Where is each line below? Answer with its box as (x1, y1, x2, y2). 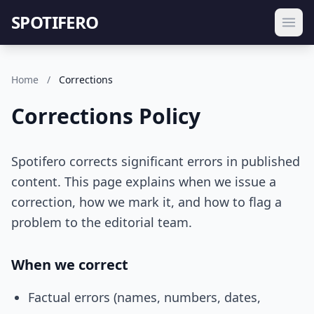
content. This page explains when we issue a (11, 173, 276, 190)
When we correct (11, 255, 128, 274)
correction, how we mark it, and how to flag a (11, 193, 282, 210)
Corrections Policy (11, 102, 200, 130)
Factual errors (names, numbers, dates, (28, 289, 261, 306)
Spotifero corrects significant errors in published (11, 153, 300, 170)
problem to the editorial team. (11, 214, 192, 231)
